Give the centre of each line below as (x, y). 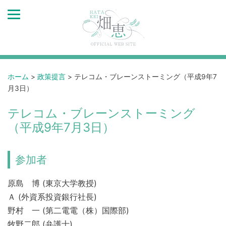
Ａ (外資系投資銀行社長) (52, 196)
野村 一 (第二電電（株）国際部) (68, 210)
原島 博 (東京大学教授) (52, 183)
